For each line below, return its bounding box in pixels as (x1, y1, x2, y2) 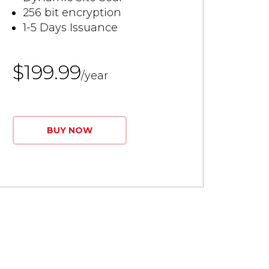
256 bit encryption (23, 6, 122, 19)
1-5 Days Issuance (23, 21, 118, 34)
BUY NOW (47, 125, 93, 136)
